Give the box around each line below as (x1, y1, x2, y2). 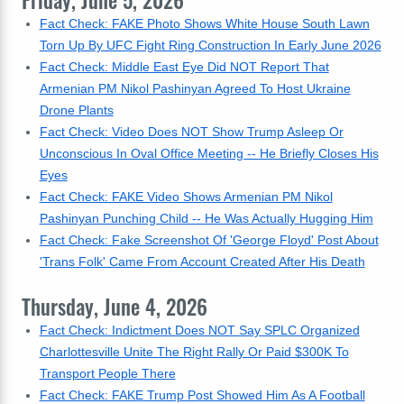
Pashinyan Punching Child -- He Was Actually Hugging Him (39, 211, 373, 225)
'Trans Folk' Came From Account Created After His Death (39, 254, 365, 269)
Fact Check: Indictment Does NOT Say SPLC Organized (39, 323, 360, 337)
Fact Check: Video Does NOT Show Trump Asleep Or (39, 124, 344, 139)
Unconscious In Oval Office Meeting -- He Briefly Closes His (39, 146, 379, 161)
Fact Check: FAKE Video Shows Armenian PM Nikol (39, 189, 333, 204)
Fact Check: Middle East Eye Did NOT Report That (39, 60, 329, 74)
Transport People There (39, 366, 176, 381)
